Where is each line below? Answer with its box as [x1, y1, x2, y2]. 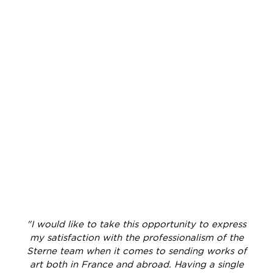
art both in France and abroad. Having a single [29, 260, 244, 269]
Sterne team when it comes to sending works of [26, 246, 247, 256]
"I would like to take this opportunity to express [27, 219, 246, 229]
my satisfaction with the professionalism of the [29, 233, 244, 243]
